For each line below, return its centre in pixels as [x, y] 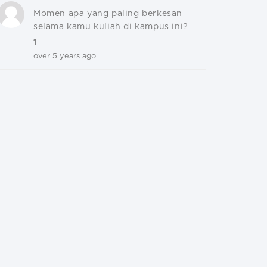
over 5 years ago [65, 56]
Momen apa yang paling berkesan [108, 14]
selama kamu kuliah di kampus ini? [111, 27]
